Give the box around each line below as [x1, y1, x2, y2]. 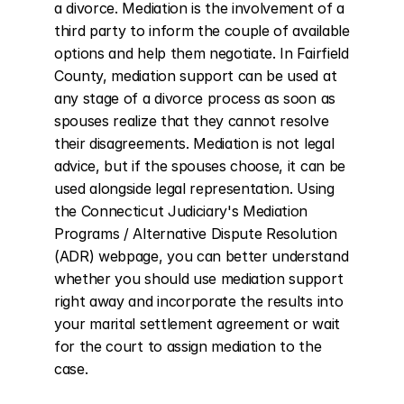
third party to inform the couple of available [54, 22, 350, 40]
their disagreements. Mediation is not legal [54, 134, 335, 152]
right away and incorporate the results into [54, 292, 344, 310]
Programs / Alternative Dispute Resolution [54, 225, 337, 243]
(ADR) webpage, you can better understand [54, 247, 349, 265]
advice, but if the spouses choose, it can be [54, 157, 345, 175]
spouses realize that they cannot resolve [54, 112, 329, 130]
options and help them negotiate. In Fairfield [54, 44, 349, 62]
